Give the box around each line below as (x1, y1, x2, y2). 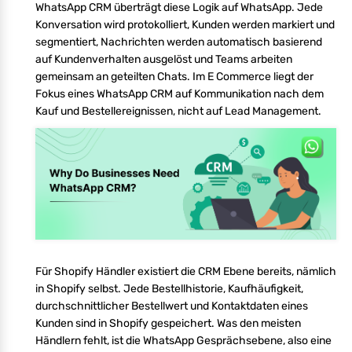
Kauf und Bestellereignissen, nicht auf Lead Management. (35, 104, 321, 118)
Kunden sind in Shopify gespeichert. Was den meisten (35, 316, 301, 330)
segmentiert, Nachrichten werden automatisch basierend (35, 35, 322, 49)
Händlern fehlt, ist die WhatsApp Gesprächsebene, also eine (35, 333, 332, 347)
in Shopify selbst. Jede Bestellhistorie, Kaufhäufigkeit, (35, 281, 303, 295)
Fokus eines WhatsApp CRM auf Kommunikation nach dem (35, 86, 324, 101)
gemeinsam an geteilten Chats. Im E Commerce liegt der (35, 69, 313, 83)
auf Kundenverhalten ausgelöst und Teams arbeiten (35, 52, 292, 66)
